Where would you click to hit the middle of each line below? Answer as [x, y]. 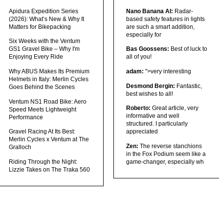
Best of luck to [188, 49]
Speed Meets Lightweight [43, 109]
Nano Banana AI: [149, 11]
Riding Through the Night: [43, 162]
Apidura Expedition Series [44, 11]
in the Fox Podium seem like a [166, 154]
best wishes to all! [149, 94]
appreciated [142, 132]
